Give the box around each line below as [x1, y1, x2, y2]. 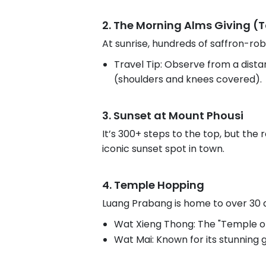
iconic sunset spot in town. [102, 142, 224, 156]
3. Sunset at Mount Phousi [102, 108, 243, 123]
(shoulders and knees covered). [114, 72, 262, 86]
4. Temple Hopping [102, 178, 204, 192]
